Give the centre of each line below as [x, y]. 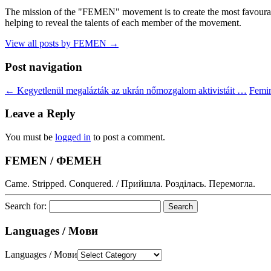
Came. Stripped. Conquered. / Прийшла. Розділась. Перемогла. [130, 184]
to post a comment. [128, 137]
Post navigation [44, 67]
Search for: [26, 206]
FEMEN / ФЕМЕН [53, 160]
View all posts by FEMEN [57, 44]
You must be [30, 137]
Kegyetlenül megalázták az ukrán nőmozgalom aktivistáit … [131, 90]
